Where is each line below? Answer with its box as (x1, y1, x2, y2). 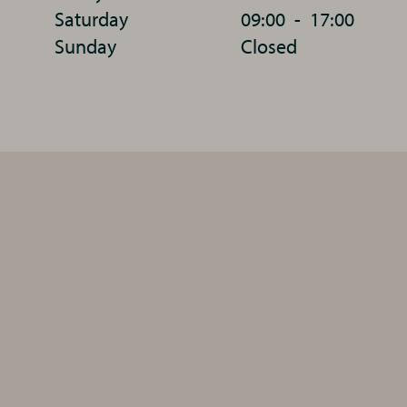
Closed (241, 34, 297, 59)
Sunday (55, 34, 116, 59)
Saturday (55, 6, 128, 32)
